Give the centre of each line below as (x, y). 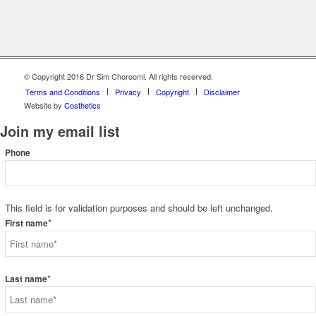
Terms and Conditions (62, 92)
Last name (26, 279)
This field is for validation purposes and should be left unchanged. (139, 208)
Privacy (128, 92)
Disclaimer (221, 92)
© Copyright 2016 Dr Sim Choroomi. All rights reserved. (118, 77)
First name (26, 224)
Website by (44, 105)
